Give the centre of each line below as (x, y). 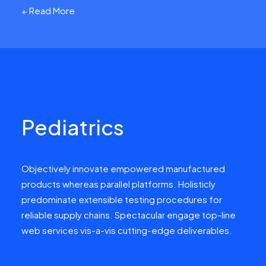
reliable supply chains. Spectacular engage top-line (129, 215)
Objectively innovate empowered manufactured (123, 168)
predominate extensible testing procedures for (122, 199)
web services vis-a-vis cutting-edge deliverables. (127, 230)
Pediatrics (73, 127)
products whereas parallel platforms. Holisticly (118, 184)
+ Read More (48, 10)
